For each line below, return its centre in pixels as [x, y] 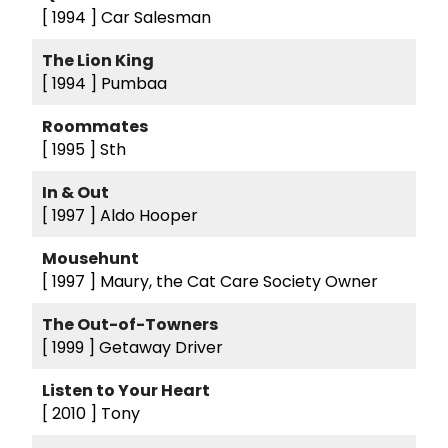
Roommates [95, 127]
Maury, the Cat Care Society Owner [239, 282]
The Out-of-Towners [130, 325]
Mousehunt [90, 259]
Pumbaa [134, 84]
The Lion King [98, 61]
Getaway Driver [161, 348]
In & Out [75, 193]
